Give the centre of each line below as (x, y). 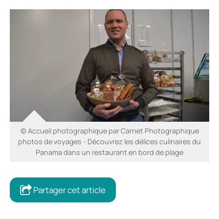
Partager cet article (69, 190)
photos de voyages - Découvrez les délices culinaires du (109, 141)
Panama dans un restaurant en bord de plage (109, 152)
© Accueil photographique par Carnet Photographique (109, 131)
